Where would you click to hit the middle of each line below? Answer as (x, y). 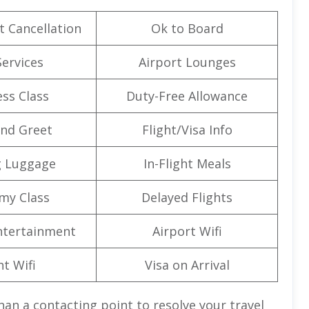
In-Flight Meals (187, 163)
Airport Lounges (187, 62)
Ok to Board (187, 28)
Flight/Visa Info (187, 129)
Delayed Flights (187, 197)
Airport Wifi (187, 231)
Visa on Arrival (187, 265)
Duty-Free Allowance (187, 96)
